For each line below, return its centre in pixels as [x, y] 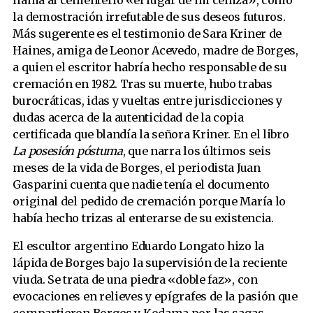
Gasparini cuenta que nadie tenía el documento [141, 185]
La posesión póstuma [68, 151]
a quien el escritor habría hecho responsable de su [150, 67]
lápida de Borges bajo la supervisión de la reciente [150, 263]
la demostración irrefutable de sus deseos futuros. [149, 17]
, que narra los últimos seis [197, 151]
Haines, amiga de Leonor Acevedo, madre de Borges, [155, 51]
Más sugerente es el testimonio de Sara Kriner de [147, 34]
